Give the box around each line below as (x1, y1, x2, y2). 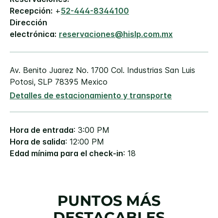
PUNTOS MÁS (57, 192, 161, 210)
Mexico (81, 77, 108, 87)
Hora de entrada (10, 125, 73, 135)
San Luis (165, 65, 195, 75)
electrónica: (10, 29, 56, 39)
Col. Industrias (109, 65, 165, 75)
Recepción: (10, 6, 53, 16)
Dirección (10, 18, 47, 28)
